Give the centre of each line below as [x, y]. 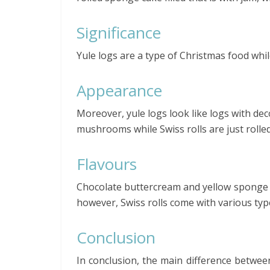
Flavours [107, 164]
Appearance [119, 90]
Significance [119, 32]
